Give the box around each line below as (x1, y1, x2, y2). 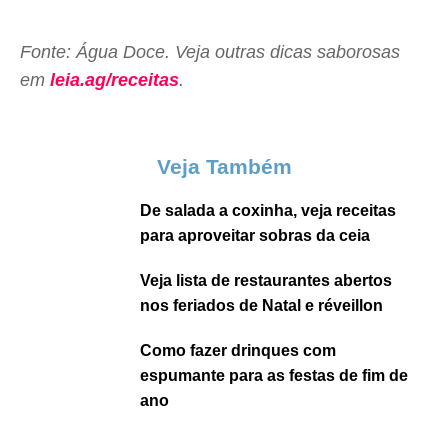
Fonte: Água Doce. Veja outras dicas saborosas (20, 42, 400, 62)
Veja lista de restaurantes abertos (140, 272, 392, 289)
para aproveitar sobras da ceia (140, 227, 370, 244)
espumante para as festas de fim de (140, 367, 408, 384)
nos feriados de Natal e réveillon (140, 297, 383, 314)
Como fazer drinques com (140, 342, 336, 359)
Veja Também (156, 155, 292, 178)
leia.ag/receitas (50, 70, 179, 90)
